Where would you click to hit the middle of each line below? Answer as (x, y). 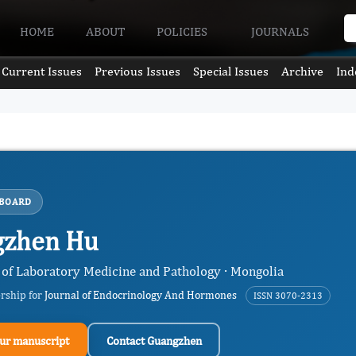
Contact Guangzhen (154, 340)
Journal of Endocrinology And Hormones (141, 295)
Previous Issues (137, 71)
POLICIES (184, 31)
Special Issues (231, 71)
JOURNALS (281, 31)
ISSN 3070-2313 (288, 296)
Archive (303, 71)
